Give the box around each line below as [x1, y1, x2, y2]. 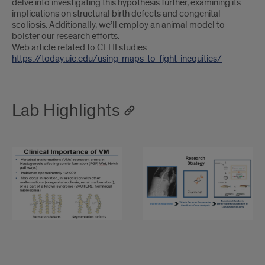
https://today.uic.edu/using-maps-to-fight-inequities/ [12, 53, 222, 64]
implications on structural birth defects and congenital [12, 8, 221, 20]
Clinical [12, 147, 51, 162]
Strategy [143, 147, 191, 162]
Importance [12, 161, 75, 176]
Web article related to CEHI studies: [12, 41, 149, 53]
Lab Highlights [12, 99, 120, 122]
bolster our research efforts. [12, 30, 119, 42]
